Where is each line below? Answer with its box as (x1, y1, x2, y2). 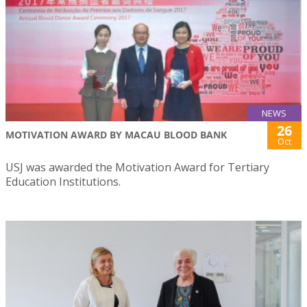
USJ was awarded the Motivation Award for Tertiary (5, 160, 269, 175)
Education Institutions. (5, 174, 121, 189)
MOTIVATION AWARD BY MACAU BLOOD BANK (5, 128, 227, 141)
